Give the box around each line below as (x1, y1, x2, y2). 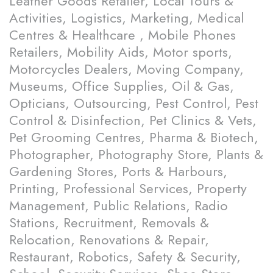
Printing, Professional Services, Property (9, 179, 247, 199)
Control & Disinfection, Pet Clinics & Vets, (9, 110, 257, 130)
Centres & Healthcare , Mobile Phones (9, 25, 236, 45)
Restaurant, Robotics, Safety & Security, (9, 247, 241, 267)
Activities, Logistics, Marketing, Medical (9, 8, 244, 28)
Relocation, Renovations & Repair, (9, 230, 209, 250)
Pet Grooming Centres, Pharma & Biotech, (9, 127, 258, 147)
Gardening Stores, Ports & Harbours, (9, 161, 227, 182)
